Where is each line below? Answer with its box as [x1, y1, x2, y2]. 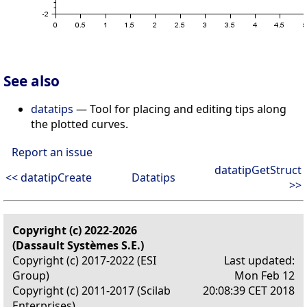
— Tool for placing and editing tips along [73, 101, 286, 116]
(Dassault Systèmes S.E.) [12, 237, 144, 253]
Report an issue [12, 144, 93, 160]
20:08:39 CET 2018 [203, 282, 295, 298]
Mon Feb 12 [234, 267, 295, 283]
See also [3, 71, 60, 90]
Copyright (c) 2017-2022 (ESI [12, 252, 156, 268]
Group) [12, 267, 49, 283]
